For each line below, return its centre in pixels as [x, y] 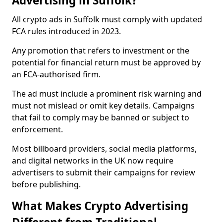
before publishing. [46, 184]
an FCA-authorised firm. [56, 74]
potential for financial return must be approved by [106, 62]
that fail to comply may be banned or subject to [101, 117]
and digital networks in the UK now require [93, 161]
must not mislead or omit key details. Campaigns [103, 106]
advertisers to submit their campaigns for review [104, 172]
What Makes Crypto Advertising [100, 206]
